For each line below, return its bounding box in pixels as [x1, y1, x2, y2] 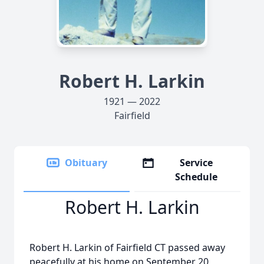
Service [180, 156, 213, 169]
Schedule [175, 170, 218, 183]
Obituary [65, 156, 107, 169]
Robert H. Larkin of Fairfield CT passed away [29, 241, 225, 254]
